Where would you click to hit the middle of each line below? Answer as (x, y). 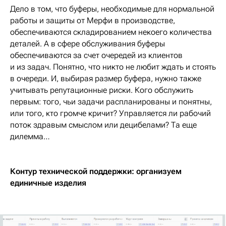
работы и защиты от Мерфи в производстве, (93, 20)
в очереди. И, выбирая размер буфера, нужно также (106, 78)
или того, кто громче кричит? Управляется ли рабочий (110, 113)
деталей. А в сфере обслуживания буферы (88, 43)
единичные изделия (48, 183)
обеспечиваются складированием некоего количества (111, 32)
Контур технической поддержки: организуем (96, 171)
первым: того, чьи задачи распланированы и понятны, (111, 101)
